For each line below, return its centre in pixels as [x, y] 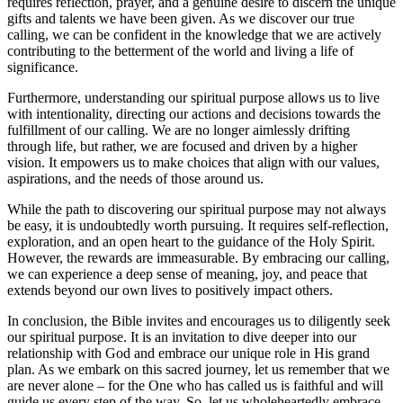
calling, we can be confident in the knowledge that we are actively [194, 35]
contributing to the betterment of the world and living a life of [180, 51]
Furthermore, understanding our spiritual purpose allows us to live [193, 98]
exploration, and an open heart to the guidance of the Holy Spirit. [191, 242]
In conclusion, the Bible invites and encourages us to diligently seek [199, 321]
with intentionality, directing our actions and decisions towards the [194, 114]
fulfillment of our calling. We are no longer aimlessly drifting [179, 130]
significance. [43, 67]
